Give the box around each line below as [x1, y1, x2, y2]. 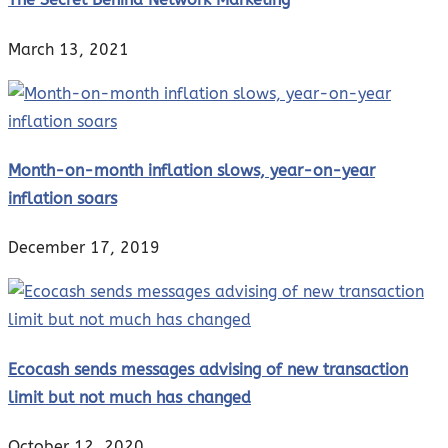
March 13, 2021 [8, 39, 129, 59]
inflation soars [8, 189, 117, 209]
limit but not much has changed [8, 387, 251, 407]
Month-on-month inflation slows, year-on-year [8, 161, 375, 181]
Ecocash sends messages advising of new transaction [8, 359, 408, 379]
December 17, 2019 [8, 238, 160, 258]
